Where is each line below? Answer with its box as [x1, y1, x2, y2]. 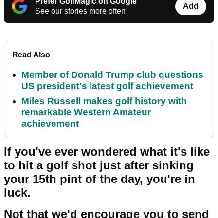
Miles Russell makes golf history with [21, 96, 187, 107]
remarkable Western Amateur [21, 107, 151, 118]
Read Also [12, 51, 50, 59]
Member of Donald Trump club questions [21, 70, 203, 80]
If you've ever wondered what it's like [4, 145, 210, 159]
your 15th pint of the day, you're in [4, 172, 195, 186]
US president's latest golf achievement [21, 81, 193, 91]
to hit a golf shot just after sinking [4, 159, 194, 172]
